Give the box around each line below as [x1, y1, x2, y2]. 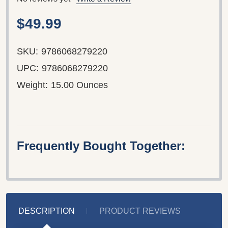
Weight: [17, 79, 48, 90]
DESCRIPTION [18, 206, 75, 215]
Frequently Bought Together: [17, 138, 185, 153]
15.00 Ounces [51, 79, 108, 90]
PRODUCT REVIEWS [99, 206, 181, 215]
